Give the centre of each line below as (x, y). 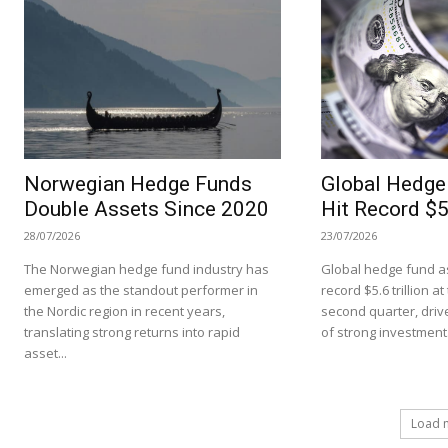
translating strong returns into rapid (132, 332)
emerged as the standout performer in (141, 290)
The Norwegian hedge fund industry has (146, 269)
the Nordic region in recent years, (124, 311)
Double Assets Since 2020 (146, 209)
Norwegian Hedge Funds (138, 184)
